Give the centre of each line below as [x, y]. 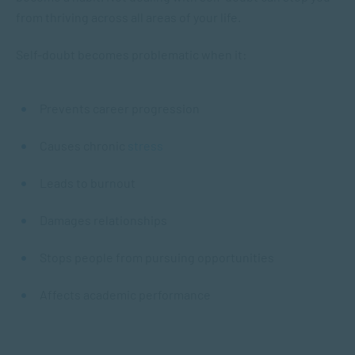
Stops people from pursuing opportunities [159, 257]
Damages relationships [106, 220]
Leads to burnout [90, 183]
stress [145, 145]
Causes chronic [84, 145]
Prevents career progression [122, 108]
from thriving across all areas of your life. [130, 17]
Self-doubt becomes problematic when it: [132, 54]
